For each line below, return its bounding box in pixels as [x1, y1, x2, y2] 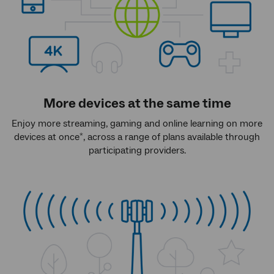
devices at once [14, 130, 80, 143]
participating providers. [88, 144, 186, 157]
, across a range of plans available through [83, 130, 260, 143]
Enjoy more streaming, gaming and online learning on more [12, 117, 262, 130]
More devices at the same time [43, 94, 231, 112]
